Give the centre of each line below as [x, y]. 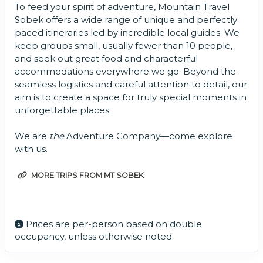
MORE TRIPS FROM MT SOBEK [87, 176]
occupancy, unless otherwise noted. [94, 237]
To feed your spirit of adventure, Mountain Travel [122, 7]
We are [32, 136]
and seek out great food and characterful [106, 59]
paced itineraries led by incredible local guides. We [127, 33]
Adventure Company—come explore [148, 136]
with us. [31, 149]
